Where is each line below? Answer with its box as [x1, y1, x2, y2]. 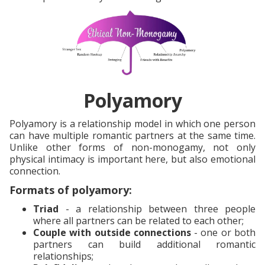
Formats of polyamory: [9, 182, 132, 197]
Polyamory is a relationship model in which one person [9, 117, 256, 130]
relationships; [33, 249, 93, 263]
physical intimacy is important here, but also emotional [9, 152, 256, 166]
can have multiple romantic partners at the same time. [9, 128, 256, 142]
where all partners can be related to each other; [33, 214, 244, 227]
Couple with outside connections [33, 225, 191, 239]
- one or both [190, 225, 256, 239]
